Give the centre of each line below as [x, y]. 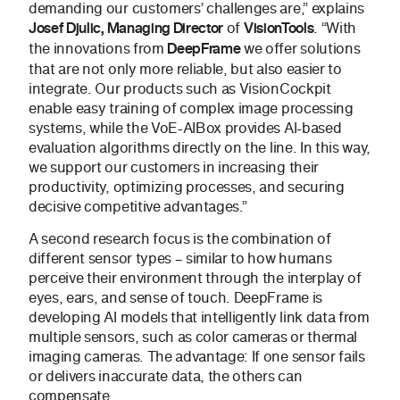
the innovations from [98, 49]
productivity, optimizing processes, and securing [187, 187]
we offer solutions [300, 49]
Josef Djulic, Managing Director [126, 29]
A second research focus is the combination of [180, 239]
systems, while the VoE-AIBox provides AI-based [185, 128]
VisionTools [279, 29]
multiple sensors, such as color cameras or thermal [193, 337]
